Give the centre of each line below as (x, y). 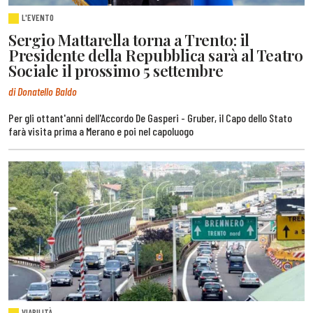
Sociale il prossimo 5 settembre (116, 71)
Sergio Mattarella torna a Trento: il (129, 40)
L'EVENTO (38, 18)
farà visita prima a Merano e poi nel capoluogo (101, 131)
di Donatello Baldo (43, 91)
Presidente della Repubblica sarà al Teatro (156, 56)
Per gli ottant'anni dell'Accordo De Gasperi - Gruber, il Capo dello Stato (150, 117)
